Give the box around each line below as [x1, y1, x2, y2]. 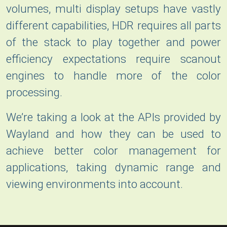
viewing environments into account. [6, 177, 183, 191]
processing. [6, 86, 62, 99]
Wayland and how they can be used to [6, 127, 221, 141]
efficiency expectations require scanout [6, 52, 221, 66]
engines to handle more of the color [6, 69, 221, 83]
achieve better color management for [6, 144, 221, 158]
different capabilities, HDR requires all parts [6, 19, 221, 32]
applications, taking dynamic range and [6, 161, 221, 174]
